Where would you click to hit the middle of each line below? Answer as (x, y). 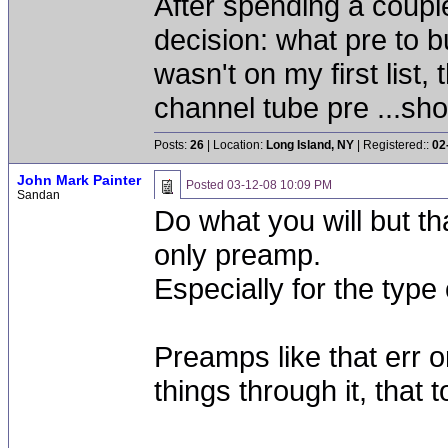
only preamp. (237, 254)
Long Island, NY (310, 145)
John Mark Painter (79, 180)
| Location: (235, 145)
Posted (206, 185)
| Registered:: (393, 145)
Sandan (38, 195)
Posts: (172, 145)
